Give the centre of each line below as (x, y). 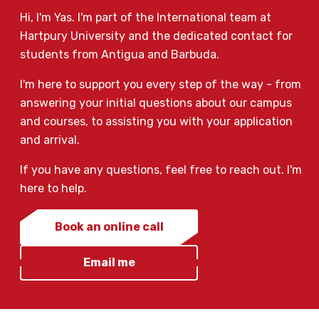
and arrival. (51, 140)
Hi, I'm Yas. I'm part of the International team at (146, 18)
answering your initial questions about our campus (156, 103)
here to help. (53, 189)
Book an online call (109, 227)
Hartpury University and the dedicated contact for (156, 36)
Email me (109, 263)
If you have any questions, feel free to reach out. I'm (161, 170)
